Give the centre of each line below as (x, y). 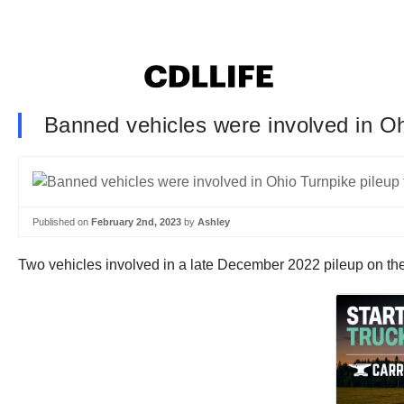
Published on (62, 221)
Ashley (214, 221)
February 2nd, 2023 (136, 221)
